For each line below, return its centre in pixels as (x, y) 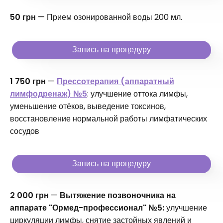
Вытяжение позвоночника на (118, 196)
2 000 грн (30, 196)
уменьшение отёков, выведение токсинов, (88, 107)
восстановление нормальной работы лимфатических (109, 119)
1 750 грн (29, 82)
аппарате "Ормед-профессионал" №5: (87, 208)
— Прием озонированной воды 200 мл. (110, 17)
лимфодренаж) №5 (49, 94)
